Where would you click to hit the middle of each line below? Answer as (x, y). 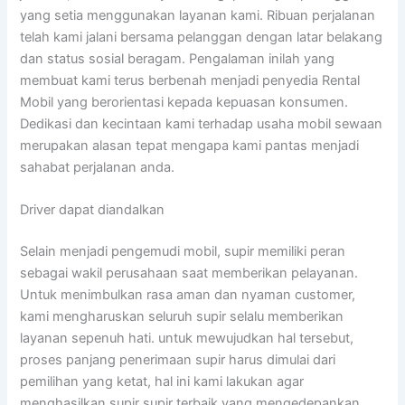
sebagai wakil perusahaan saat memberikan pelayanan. (189, 273)
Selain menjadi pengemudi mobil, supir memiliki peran (183, 252)
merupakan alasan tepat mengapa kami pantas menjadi (190, 145)
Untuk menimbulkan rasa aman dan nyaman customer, (188, 295)
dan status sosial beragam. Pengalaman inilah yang (178, 58)
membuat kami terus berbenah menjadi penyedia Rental (190, 80)
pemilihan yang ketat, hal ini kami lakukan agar (162, 382)
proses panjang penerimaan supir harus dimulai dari (178, 360)
